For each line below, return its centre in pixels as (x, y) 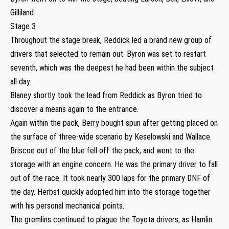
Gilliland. (23, 12)
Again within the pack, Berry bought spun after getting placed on (114, 123)
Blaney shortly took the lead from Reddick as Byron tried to (106, 95)
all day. (21, 81)
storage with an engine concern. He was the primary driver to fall (114, 164)
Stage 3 (23, 26)
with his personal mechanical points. (67, 205)
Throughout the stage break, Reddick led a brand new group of (111, 40)
